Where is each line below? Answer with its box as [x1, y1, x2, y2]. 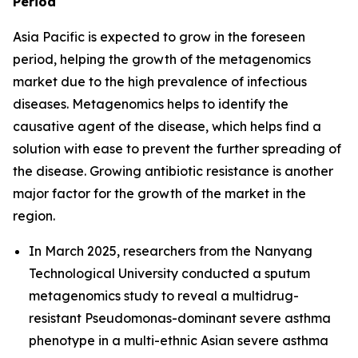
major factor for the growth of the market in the [13, 185, 306, 201]
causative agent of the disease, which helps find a [13, 117, 321, 134]
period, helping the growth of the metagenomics [13, 50, 311, 67]
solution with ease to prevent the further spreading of [13, 140, 341, 157]
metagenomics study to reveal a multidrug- [29, 287, 299, 304]
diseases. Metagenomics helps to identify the [13, 95, 288, 112]
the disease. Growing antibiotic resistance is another [13, 162, 333, 179]
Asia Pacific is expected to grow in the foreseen [13, 28, 305, 45]
